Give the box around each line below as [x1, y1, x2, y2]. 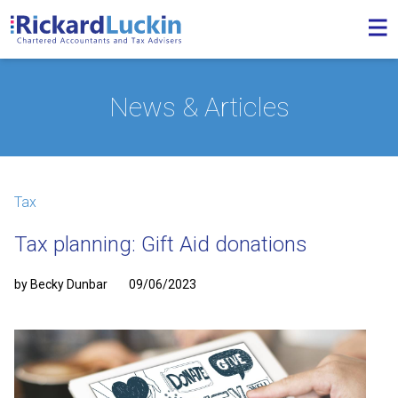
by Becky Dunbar [14, 277, 107, 291]
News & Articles [108, 92, 290, 123]
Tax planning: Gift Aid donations [14, 232, 307, 257]
